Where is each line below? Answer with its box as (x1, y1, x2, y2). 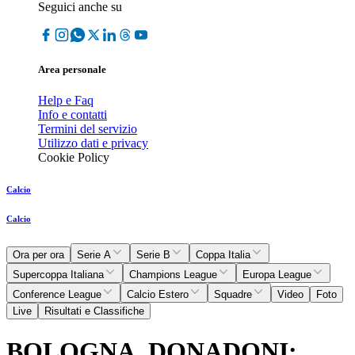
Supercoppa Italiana (13, 269, 104, 281)
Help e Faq (38, 94, 94, 108)
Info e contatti (38, 108, 107, 122)
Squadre (214, 288, 252, 301)
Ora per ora (13, 249, 64, 261)
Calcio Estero (127, 288, 189, 301)
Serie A (77, 249, 111, 261)
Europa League (242, 269, 311, 281)
